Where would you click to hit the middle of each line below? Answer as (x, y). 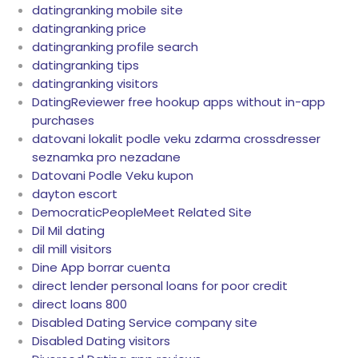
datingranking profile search (115, 47)
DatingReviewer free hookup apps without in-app (179, 102)
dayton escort (75, 194)
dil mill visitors (72, 249)
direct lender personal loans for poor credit (160, 286)
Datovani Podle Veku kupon (113, 176)
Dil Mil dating (68, 231)
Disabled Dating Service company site (145, 323)
